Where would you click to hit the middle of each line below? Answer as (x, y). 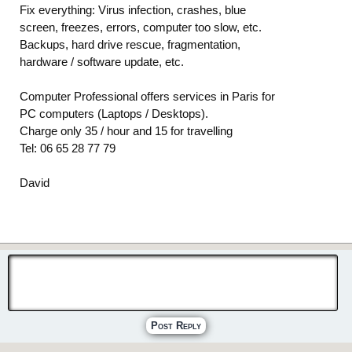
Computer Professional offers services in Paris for (147, 96)
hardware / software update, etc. (102, 61)
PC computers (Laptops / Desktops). (114, 113)
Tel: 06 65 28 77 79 (68, 148)
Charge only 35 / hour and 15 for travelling (126, 130)
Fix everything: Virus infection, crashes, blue (133, 9)
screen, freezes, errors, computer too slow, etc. (141, 27)
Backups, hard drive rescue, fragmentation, (130, 44)
